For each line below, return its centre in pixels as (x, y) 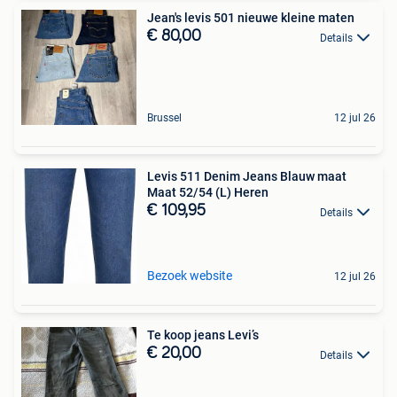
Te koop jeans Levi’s (203, 335)
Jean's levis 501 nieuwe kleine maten (251, 18)
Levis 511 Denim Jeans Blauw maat (247, 177)
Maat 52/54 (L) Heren (208, 193)
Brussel (164, 118)
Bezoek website (190, 276)
